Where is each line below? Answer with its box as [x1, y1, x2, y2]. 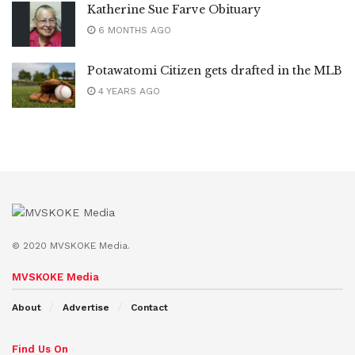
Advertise [63, 302, 109, 314]
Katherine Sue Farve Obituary [87, 2, 261, 17]
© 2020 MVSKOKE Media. [12, 240, 130, 252]
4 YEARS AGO [95, 85, 160, 97]
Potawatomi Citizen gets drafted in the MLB [87, 63, 342, 78]
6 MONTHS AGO [95, 24, 171, 36]
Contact [131, 302, 168, 314]
